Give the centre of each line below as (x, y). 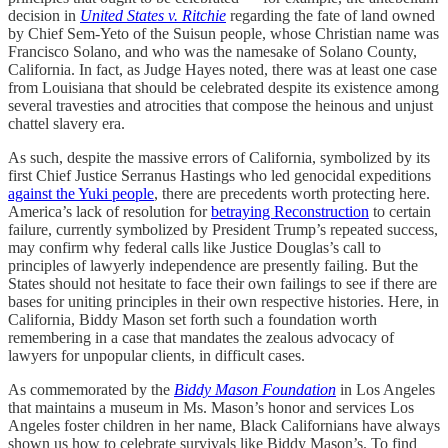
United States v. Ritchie (153, 15)
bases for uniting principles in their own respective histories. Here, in (223, 301)
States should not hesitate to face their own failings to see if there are (222, 283)
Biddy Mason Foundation (255, 389)
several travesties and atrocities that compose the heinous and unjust (220, 105)
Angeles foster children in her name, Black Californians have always (224, 425)
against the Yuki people (81, 193)
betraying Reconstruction (290, 211)
